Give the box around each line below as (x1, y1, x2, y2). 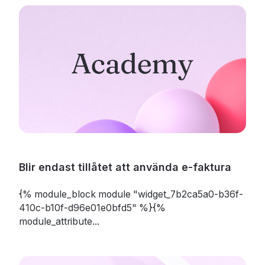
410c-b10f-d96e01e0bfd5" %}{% (18, 202, 166, 214)
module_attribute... (18, 215, 99, 227)
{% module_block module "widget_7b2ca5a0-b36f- (18, 188, 243, 200)
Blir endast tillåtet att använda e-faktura (18, 160, 231, 173)
